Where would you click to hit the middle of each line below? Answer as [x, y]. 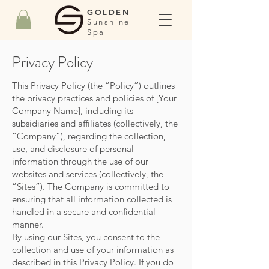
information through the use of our [80, 162]
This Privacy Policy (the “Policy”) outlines [93, 86]
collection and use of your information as [93, 250]
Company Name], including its [73, 111]
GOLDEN [111, 12]
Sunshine [109, 22]
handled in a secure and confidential [84, 212]
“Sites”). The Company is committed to [91, 187]
